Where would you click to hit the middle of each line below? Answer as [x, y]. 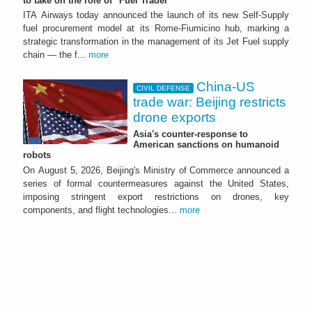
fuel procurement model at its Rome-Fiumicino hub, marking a [156, 29]
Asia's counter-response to [190, 134]
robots [37, 155]
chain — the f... [56, 55]
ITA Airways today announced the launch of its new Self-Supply [156, 15]
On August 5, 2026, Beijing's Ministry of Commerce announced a [156, 171]
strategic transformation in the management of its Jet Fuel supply [156, 42]
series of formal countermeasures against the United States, [156, 184]
